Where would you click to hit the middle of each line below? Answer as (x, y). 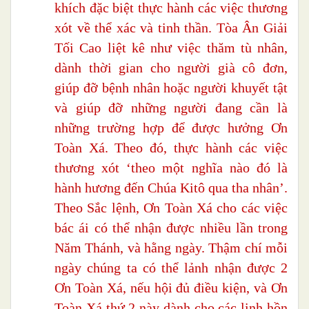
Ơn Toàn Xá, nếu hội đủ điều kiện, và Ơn (171, 288)
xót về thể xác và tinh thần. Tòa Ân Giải (171, 28)
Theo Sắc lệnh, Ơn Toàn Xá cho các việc (171, 208)
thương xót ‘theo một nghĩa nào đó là (171, 168)
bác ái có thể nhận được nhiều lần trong (171, 228)
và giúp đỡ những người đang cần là (171, 108)
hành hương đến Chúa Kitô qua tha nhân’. (171, 188)
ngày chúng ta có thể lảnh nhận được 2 (171, 268)
